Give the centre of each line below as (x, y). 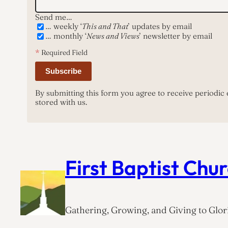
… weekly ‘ (63, 26)
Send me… (53, 17)
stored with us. (61, 102)
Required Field (63, 52)
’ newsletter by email (176, 36)
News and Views (113, 36)
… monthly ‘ (66, 36)
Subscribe (63, 71)
